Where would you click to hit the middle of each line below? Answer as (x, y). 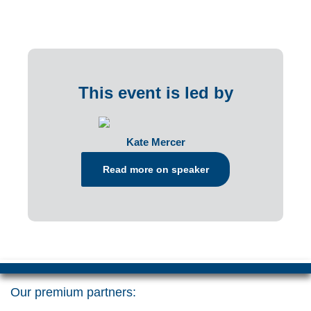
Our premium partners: (73, 292)
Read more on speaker (155, 169)
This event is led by (155, 92)
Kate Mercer (155, 142)
